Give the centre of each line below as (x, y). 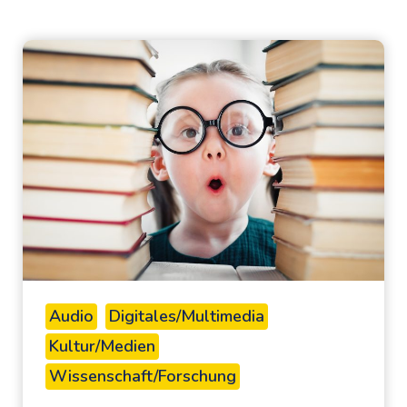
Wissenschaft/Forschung (143, 377)
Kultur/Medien (102, 347)
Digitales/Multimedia (187, 317)
